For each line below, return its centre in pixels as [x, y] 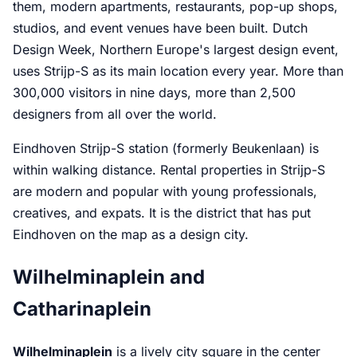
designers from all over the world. [115, 114]
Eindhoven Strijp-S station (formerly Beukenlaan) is [166, 148]
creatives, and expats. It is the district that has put [162, 212]
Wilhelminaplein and [109, 277]
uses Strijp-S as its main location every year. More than [178, 71]
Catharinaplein [82, 308]
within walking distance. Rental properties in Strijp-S [169, 169]
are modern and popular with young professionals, [165, 191]
